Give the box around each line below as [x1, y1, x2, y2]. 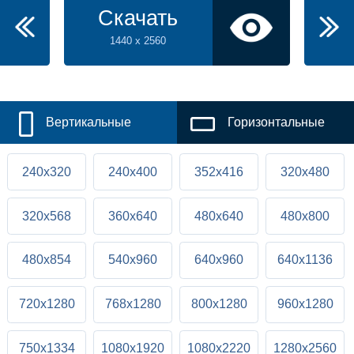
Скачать [97, 6, 178, 31]
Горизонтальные [227, 115, 325, 130]
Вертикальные [46, 115, 131, 130]
